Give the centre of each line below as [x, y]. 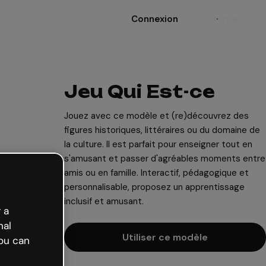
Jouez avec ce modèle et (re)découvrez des [156, 116]
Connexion [155, 19]
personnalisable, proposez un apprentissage [154, 187]
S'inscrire [217, 19]
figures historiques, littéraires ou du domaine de [162, 130]
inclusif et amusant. [104, 201]
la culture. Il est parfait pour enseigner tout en [158, 144]
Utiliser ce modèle [165, 237]
